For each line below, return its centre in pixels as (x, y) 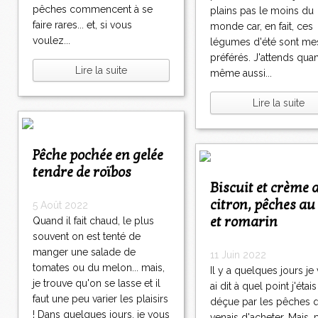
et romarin (244, 223)
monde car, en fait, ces (262, 27)
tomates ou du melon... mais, (99, 268)
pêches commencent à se (93, 10)
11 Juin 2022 (238, 255)
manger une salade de (84, 252)
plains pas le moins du (262, 11)
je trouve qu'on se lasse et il (97, 284)
